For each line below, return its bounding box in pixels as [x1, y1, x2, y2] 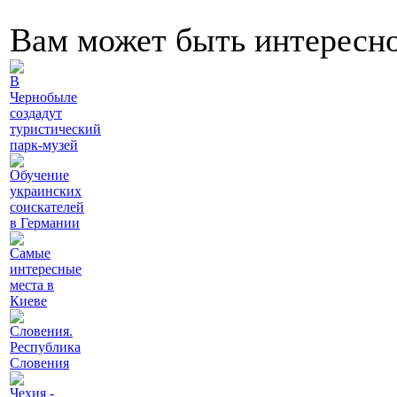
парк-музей [10, 137, 78, 153]
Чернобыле [10, 90, 77, 105]
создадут [10, 105, 62, 121]
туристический [10, 121, 101, 137]
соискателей [10, 199, 84, 215]
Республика [10, 339, 81, 355]
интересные [10, 261, 82, 277]
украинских [10, 183, 82, 199]
